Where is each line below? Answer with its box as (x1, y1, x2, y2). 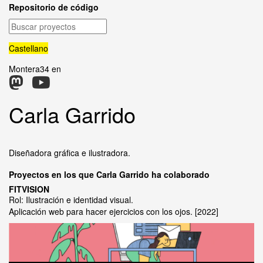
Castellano (9, 42, 48, 54)
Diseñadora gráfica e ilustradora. (9, 147, 130, 159)
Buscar (8, 18, 36, 30)
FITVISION (9, 183, 49, 195)
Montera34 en (9, 63, 61, 75)
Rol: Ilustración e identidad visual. (9, 194, 133, 205)
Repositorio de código (9, 1, 99, 13)
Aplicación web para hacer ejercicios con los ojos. (9, 205, 193, 217)
